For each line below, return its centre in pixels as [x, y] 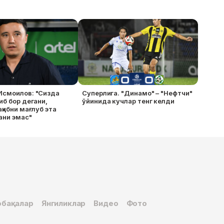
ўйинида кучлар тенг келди [128, 101]
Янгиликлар [63, 203]
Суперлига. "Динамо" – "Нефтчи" [137, 93]
